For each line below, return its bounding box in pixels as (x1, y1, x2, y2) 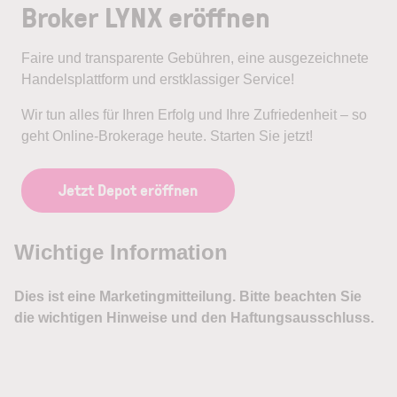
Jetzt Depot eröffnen (58, 178, 198, 200)
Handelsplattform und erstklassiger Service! (21, 71, 294, 87)
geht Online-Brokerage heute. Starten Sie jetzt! (21, 128, 313, 144)
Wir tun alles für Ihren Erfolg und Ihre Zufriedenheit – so (21, 106, 367, 122)
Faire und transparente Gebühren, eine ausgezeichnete (21, 50, 369, 66)
